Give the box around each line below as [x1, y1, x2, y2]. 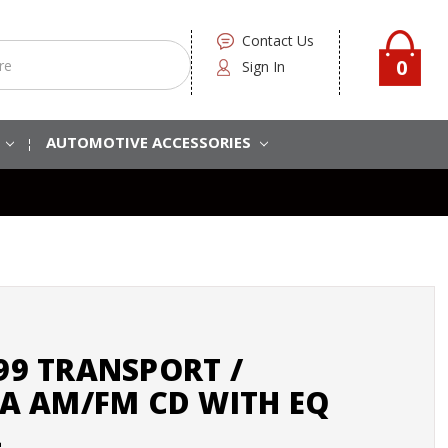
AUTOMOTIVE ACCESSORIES [45, 131, 255, 152]
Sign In [241, 57, 285, 76]
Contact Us [241, 31, 314, 50]
